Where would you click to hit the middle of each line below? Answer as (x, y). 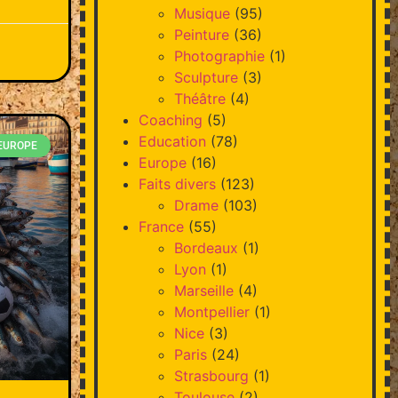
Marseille (203, 290)
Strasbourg (211, 375)
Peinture (201, 34)
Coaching (170, 119)
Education (172, 141)
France (161, 226)
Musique (202, 13)
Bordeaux (206, 247)
